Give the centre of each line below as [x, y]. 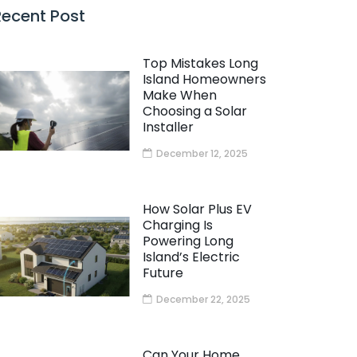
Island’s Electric [191, 257]
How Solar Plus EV [197, 210]
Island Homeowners [204, 80]
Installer [168, 127]
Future [163, 273]
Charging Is [177, 226]
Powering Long [188, 241]
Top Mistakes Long [200, 64]
